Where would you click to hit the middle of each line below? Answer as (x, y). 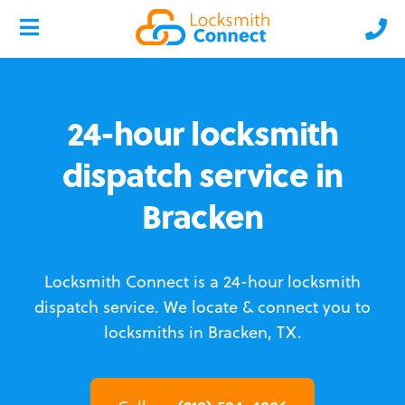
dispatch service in (202, 174)
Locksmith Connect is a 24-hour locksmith (202, 282)
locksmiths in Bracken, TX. (202, 332)
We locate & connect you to (267, 307)
